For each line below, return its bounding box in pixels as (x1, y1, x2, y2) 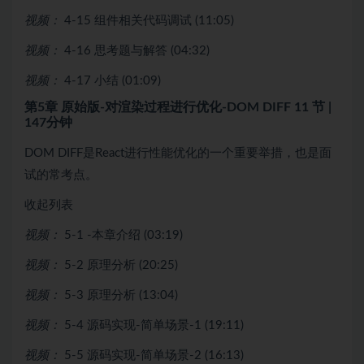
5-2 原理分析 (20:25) (64, 258, 178, 271)
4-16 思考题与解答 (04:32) (64, 44, 210, 57)
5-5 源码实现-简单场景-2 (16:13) (64, 349, 244, 362)
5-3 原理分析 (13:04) (64, 288, 178, 301)
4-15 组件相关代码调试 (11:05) (64, 14, 234, 27)
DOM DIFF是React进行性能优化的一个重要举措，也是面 (24, 146, 331, 159)
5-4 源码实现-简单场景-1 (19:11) (64, 318, 244, 331)
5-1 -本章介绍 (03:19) (64, 228, 183, 241)
